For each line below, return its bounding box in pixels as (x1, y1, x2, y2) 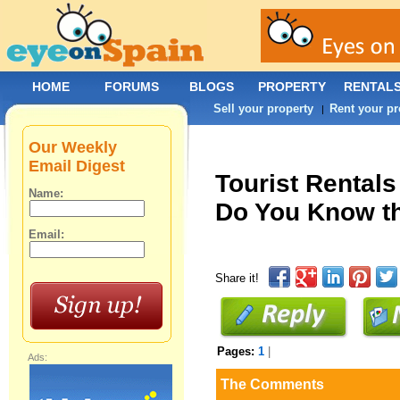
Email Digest (29, 157, 126, 175)
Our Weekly (29, 138, 118, 156)
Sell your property (213, 102, 314, 115)
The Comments (221, 377, 325, 392)
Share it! (215, 271, 260, 285)
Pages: (217, 345, 259, 358)
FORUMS (104, 79, 159, 94)
